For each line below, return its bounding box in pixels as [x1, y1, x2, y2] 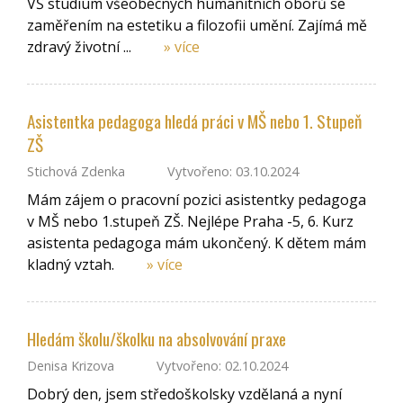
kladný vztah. [27, 254, 118, 274]
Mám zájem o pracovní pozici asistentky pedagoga [27, 189, 366, 210]
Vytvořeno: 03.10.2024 [164, 163, 300, 181]
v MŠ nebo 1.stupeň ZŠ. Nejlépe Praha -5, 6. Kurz [27, 210, 354, 231]
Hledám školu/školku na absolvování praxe [27, 326, 286, 353]
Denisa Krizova [27, 357, 114, 375]
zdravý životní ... [27, 36, 135, 57]
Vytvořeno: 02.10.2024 [153, 357, 289, 375]
